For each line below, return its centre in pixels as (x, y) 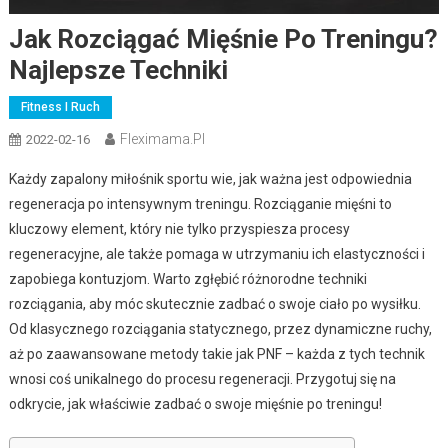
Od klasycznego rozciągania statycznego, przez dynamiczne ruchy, (220, 328)
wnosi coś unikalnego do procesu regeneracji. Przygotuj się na (202, 378)
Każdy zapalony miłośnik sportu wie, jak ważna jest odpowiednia (210, 178)
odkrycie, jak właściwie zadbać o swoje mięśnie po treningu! (195, 403)
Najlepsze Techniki (118, 69)
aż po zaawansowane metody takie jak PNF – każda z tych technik (216, 353)
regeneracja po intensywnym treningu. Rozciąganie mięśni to (200, 203)
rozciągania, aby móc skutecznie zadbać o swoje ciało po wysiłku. (214, 303)
